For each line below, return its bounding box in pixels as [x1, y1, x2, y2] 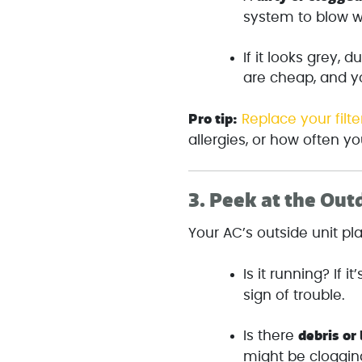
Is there [243, 329, 299, 343]
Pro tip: [188, 109, 238, 129]
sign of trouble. [243, 288, 346, 302]
